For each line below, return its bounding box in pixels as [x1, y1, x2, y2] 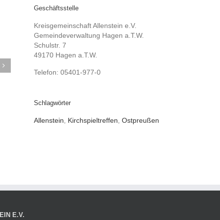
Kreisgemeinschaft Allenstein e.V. [33, 22, 137, 29]
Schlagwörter [33, 99, 71, 107]
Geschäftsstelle [33, 4, 79, 12]
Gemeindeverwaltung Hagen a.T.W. [33, 31, 144, 39]
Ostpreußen [121, 116, 159, 124]
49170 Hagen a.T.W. [33, 51, 97, 59]
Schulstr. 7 [33, 41, 66, 49]
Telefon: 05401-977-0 [33, 68, 101, 76]
